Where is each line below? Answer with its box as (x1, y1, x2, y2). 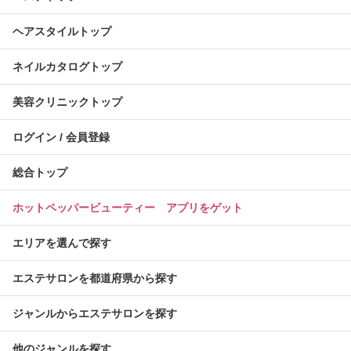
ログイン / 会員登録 (13, 131, 110, 144)
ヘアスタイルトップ (13, 25, 111, 38)
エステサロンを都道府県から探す (13, 272, 177, 285)
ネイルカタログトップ (13, 60, 122, 74)
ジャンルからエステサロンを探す (13, 307, 177, 320)
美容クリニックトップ (13, 96, 122, 109)
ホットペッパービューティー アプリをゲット (13, 201, 243, 215)
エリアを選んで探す (13, 237, 111, 250)
